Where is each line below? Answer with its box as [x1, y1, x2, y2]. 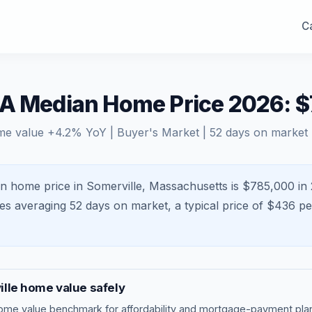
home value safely [17, 281, 125, 295]
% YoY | [71, 125, 117, 139]
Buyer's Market [117, 125, 199, 139]
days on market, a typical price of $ [82, 198, 274, 212]
